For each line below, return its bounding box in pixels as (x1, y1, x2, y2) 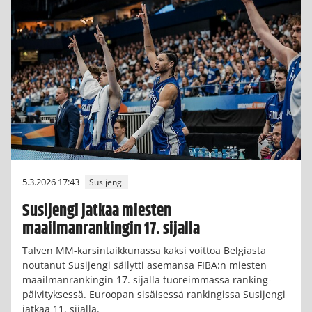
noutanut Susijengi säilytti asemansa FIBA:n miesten (22, 258, 267, 272)
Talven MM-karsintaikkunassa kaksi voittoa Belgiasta (22, 244, 266, 258)
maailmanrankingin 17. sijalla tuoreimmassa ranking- (22, 273, 272, 287)
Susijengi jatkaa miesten (22, 198, 171, 224)
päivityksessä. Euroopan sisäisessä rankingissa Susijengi (22, 288, 286, 302)
